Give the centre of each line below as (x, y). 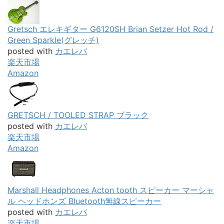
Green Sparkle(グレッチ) (53, 40)
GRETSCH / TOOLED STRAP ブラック (78, 115)
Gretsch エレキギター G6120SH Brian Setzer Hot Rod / (110, 29)
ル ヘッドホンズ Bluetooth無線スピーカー (84, 201)
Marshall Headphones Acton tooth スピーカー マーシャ (111, 190)
